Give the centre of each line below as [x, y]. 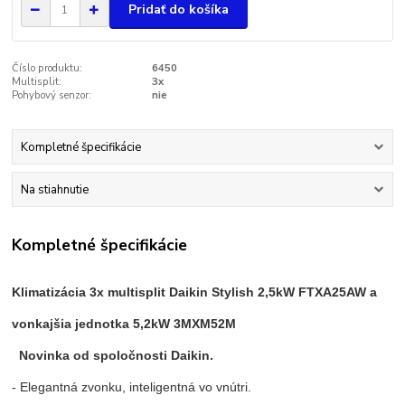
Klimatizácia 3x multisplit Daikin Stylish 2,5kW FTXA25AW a [195, 292]
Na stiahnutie [54, 190]
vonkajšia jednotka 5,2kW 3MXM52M [124, 324]
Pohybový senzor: [52, 95]
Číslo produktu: [47, 68]
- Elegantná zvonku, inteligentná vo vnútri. [132, 387]
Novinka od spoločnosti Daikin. [117, 356]
